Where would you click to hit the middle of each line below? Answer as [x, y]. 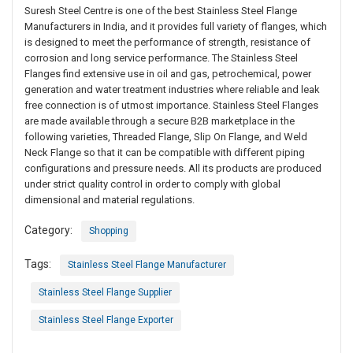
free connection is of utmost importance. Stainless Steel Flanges [171, 106]
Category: [48, 230]
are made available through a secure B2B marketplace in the [160, 121]
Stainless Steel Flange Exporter [106, 320]
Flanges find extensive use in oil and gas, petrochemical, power [168, 74]
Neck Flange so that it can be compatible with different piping [165, 153]
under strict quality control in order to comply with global [152, 184]
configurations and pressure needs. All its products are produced [173, 169]
